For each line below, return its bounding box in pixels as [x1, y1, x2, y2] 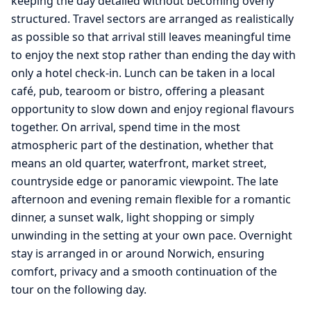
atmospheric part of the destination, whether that [11, 137, 274, 153]
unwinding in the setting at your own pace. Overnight [11, 228, 292, 244]
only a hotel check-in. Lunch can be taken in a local [11, 65, 275, 81]
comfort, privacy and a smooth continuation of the [11, 264, 277, 280]
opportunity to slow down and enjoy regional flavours [11, 101, 294, 117]
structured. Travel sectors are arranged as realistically [11, 11, 294, 27]
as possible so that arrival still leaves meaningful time [11, 29, 291, 45]
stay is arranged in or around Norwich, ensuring [11, 246, 264, 262]
